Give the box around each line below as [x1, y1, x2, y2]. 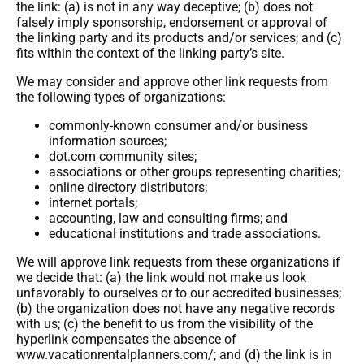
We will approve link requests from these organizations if [16, 254, 340, 270]
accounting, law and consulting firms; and [49, 210, 288, 226]
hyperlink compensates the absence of [16, 331, 236, 347]
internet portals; [49, 195, 137, 210]
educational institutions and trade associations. [49, 226, 321, 241]
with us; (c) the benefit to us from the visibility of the [16, 316, 313, 331]
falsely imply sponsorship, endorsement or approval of [16, 15, 327, 30]
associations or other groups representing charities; [49, 164, 340, 180]
